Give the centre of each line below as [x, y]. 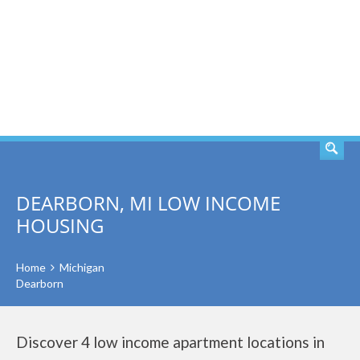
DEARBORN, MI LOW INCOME [148, 203]
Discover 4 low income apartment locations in [170, 342]
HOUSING [60, 225]
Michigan [82, 267]
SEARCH [296, 68]
